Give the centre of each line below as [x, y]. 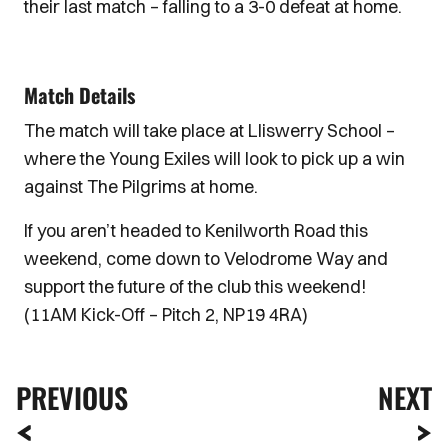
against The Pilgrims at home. [141, 186]
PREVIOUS [72, 397]
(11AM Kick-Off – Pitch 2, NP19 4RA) [166, 314]
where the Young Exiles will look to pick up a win [214, 158]
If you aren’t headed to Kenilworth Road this [196, 230]
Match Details [79, 95]
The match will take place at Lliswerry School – [209, 130]
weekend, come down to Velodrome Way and [206, 258]
